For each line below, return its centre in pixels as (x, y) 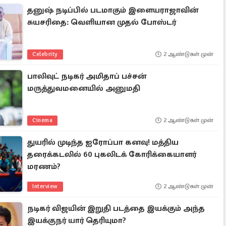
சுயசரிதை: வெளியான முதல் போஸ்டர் (102, 22)
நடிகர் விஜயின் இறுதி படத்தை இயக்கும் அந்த (116, 208)
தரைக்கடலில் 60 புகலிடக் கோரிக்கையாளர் (112, 154)
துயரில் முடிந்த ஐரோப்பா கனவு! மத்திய (103, 142)
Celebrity (45, 54)
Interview (45, 186)
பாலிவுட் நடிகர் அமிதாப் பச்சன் (87, 76)
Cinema (43, 120)
